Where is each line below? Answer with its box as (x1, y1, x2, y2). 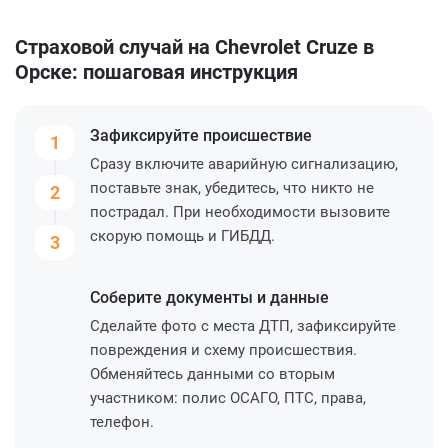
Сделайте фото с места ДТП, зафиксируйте (90, 316, 396, 335)
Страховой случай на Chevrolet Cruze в (15, 34, 374, 59)
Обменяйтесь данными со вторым (90, 364, 335, 383)
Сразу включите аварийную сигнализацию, (90, 154, 398, 173)
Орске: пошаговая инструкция (15, 59, 298, 84)
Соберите (90, 287, 166, 307)
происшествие (203, 125, 312, 145)
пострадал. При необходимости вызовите (90, 202, 390, 221)
